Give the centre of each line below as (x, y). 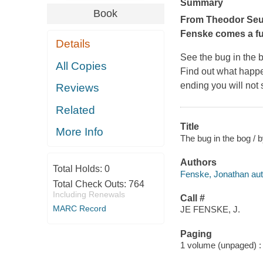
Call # (192, 198)
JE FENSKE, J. (210, 210)
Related (76, 110)
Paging (196, 234)
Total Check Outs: (90, 184)
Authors (198, 163)
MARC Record (79, 208)
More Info (80, 132)
